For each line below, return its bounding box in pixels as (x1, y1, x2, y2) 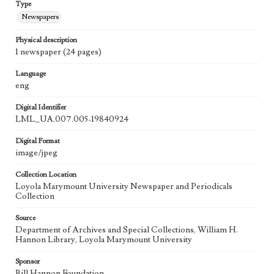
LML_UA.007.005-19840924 (15, 114, 128, 125)
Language (15, 69, 46, 79)
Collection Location (15, 170, 76, 180)
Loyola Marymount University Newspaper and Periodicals (15, 181, 232, 193)
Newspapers (21, 12, 59, 22)
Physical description (15, 35, 77, 45)
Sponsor (15, 257, 40, 267)
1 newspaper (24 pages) (15, 46, 102, 58)
